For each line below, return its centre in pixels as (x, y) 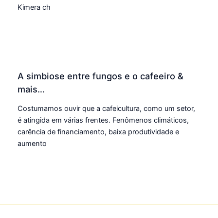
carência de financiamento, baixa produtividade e (99, 132)
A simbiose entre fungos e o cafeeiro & (101, 76)
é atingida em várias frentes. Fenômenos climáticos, (103, 120)
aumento (32, 144)
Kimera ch (34, 7)
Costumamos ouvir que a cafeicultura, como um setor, (107, 109)
